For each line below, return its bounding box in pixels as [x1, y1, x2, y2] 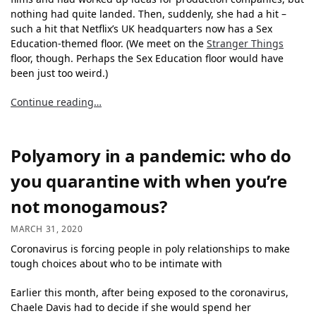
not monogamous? [11, 194, 167, 218]
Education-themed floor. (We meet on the [11, 37, 207, 51]
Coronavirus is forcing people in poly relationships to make [11, 242, 290, 256]
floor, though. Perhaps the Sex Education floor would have [11, 51, 284, 66]
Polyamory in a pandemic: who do [11, 143, 291, 167]
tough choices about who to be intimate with [11, 257, 222, 271]
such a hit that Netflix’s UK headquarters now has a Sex [11, 22, 272, 36]
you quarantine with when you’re [11, 169, 287, 193]
